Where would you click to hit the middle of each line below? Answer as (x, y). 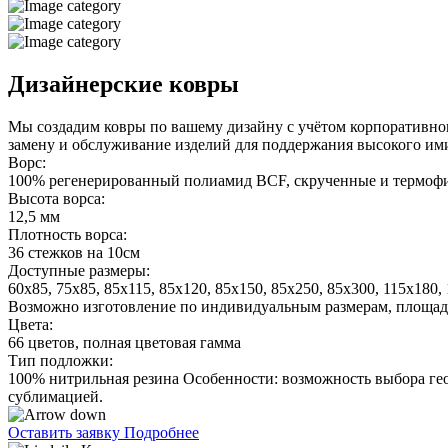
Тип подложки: (60, 361)
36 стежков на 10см (74, 253)
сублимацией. (55, 397)
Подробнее (161, 433)
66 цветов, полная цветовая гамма (124, 343)
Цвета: (30, 325)
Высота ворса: (56, 199)
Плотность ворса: (67, 235)
